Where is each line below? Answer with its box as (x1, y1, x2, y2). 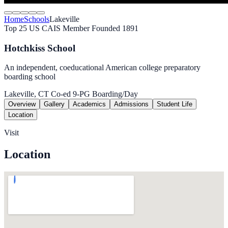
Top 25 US (4, 24, 42, 33)
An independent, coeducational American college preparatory (4, 63, 201, 72)
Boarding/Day (90, 90, 138, 99)
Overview (8, 100, 36, 108)
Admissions (114, 100, 149, 108)
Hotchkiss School (4, 42, 75, 53)
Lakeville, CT (4, 90, 49, 99)
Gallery (44, 100, 65, 108)
